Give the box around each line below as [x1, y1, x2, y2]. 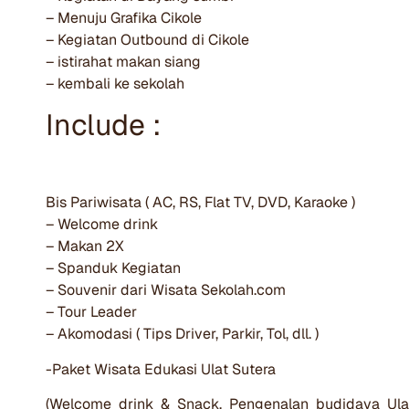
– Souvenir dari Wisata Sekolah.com [46, 280, 286, 300]
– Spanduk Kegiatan [46, 258, 181, 278]
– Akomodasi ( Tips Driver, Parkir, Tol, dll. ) [46, 324, 319, 344]
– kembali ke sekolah [46, 73, 184, 93]
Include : [46, 105, 162, 143]
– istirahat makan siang [46, 51, 201, 71]
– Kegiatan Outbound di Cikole [46, 29, 249, 49]
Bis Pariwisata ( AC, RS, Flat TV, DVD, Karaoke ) [46, 193, 355, 213]
